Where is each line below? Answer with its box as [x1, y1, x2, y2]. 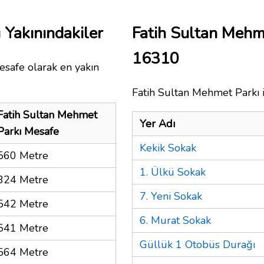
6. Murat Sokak [140, 213, 211, 227]
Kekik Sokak [140, 140, 196, 155]
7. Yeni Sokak [140, 189, 202, 203]
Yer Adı [140, 116, 175, 131]
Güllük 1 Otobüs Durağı [140, 237, 255, 252]
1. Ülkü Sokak [140, 164, 206, 179]
